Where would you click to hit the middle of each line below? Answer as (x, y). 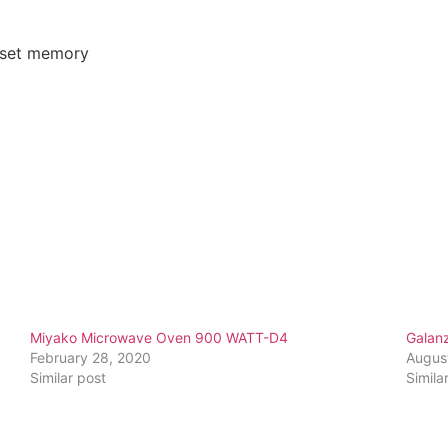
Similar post (68, 378)
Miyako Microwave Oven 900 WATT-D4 (159, 338)
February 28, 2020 (91, 358)
